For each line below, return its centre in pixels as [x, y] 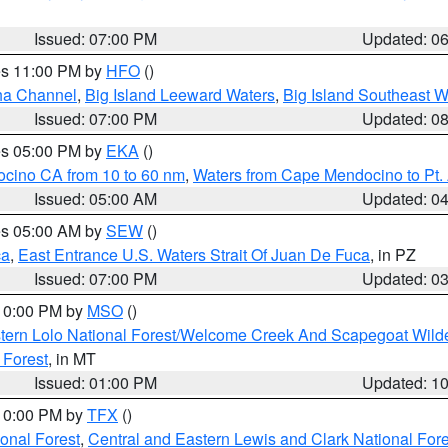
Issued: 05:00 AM [96, 198]
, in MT [72, 358]
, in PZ [393, 254]
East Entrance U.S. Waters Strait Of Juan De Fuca [194, 254]
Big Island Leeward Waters [180, 94]
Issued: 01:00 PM [96, 382]
